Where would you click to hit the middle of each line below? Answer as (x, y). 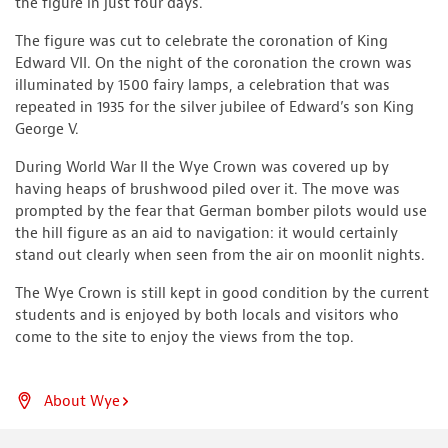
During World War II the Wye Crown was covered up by (202, 167)
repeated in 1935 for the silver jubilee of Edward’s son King (214, 107)
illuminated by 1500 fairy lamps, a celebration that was (202, 85)
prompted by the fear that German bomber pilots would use (221, 211)
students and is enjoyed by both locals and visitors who (207, 315)
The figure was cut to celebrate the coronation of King (201, 41)
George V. (47, 129)
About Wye (82, 402)
